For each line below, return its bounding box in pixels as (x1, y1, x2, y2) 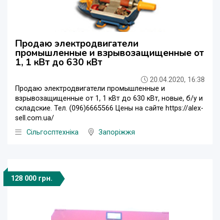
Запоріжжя (99, 128, 135, 137)
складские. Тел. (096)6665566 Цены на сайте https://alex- (15, 104, 203, 113)
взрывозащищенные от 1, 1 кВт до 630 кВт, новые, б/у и (15, 94, 203, 103)
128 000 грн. (11, 174, 53, 183)
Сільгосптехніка (27, 128, 79, 137)
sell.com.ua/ (15, 114, 54, 123)
